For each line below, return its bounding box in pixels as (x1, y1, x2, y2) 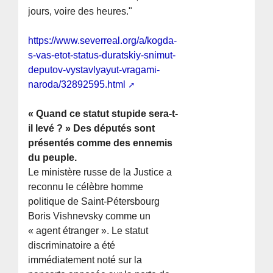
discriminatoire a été (28, 240, 116, 251)
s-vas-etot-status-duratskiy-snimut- (28, 50, 176, 61)
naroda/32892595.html (28, 79, 126, 90)
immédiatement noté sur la (28, 255, 143, 266)
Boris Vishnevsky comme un (28, 211, 151, 222)
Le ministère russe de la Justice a (28, 167, 172, 178)
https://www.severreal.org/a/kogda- (28, 35, 177, 46)
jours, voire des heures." (28, 6, 133, 17)
